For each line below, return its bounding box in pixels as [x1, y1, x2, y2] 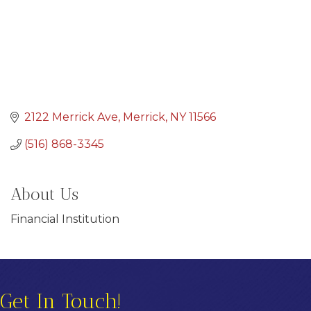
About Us [10, 184, 78, 205]
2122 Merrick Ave [24, 110, 118, 124]
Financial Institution [10, 212, 119, 226]
